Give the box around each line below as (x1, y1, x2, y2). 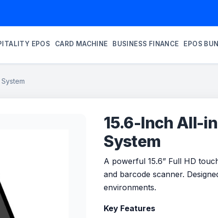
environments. (104, 182, 157, 192)
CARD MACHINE (54, 39, 108, 48)
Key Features (104, 203, 156, 213)
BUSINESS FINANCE (112, 39, 179, 48)
